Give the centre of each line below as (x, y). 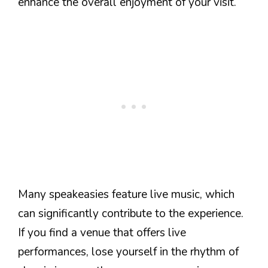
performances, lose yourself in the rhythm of (128, 252)
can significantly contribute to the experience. (131, 213)
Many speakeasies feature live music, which (126, 194)
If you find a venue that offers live (102, 232)
